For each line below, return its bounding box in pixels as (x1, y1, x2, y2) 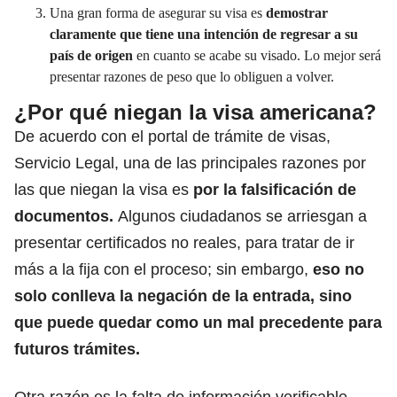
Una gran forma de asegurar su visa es (50, 4, 266, 20)
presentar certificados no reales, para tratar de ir (14, 233, 354, 252)
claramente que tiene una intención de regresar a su (50, 26, 358, 42)
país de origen (50, 47, 133, 63)
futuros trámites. (14, 339, 140, 358)
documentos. (14, 206, 118, 225)
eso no (308, 260, 364, 278)
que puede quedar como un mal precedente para (14, 313, 382, 331)
